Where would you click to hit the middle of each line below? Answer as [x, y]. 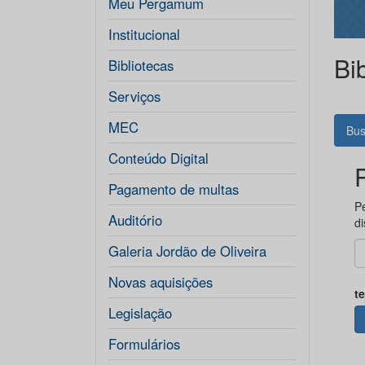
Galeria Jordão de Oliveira [187, 251]
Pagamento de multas [174, 189]
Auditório [135, 220]
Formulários [144, 344]
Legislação [140, 313]
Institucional [144, 34]
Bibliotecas [141, 65]
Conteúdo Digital [158, 158]
